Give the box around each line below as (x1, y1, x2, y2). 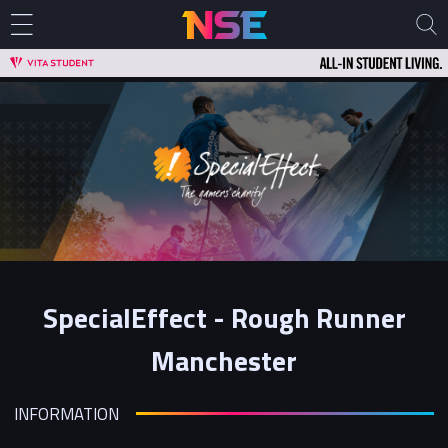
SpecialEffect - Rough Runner (42, 295, 406, 339)
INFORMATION (14, 400, 119, 427)
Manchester (151, 338, 297, 382)
